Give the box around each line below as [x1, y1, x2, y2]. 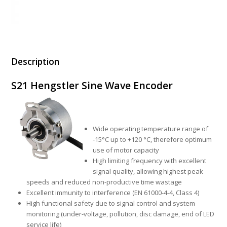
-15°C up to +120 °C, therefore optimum [93, 135, 212, 144]
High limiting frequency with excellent [93, 156, 207, 166]
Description [11, 56, 60, 68]
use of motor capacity [93, 145, 160, 155]
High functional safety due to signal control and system [26, 199, 196, 208]
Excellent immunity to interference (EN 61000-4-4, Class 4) [26, 188, 200, 198]
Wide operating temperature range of [93, 124, 209, 134]
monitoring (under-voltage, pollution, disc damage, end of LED [26, 209, 215, 219]
